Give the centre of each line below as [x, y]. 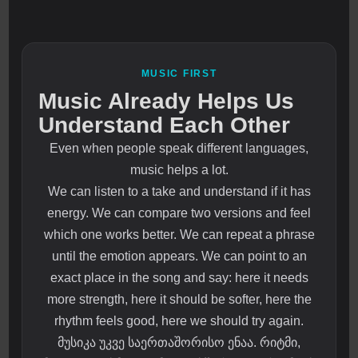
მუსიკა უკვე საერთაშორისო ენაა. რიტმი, [179, 343]
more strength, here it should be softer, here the [179, 300]
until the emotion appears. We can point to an [179, 257]
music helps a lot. [179, 170]
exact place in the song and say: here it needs [179, 278]
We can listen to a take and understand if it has [179, 192]
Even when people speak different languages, [179, 149]
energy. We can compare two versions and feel [179, 213]
